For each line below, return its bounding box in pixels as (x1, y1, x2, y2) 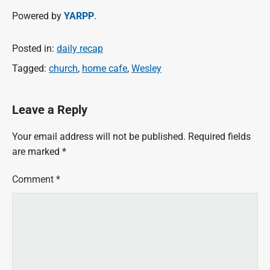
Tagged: (12, 62, 49, 74)
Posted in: (12, 42, 57, 54)
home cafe (82, 62, 127, 74)
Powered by (12, 10, 64, 22)
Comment (12, 174, 56, 186)
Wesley (131, 62, 162, 74)
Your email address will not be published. (12, 131, 186, 143)
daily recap (57, 42, 103, 54)
